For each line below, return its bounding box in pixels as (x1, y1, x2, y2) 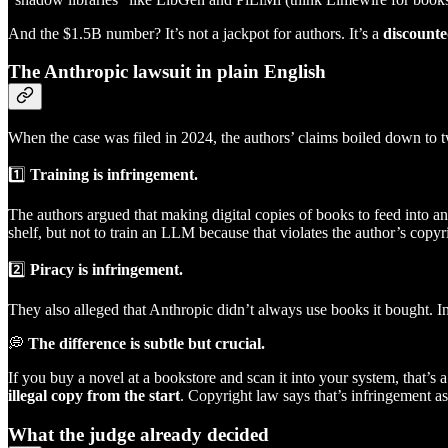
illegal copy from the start (8, 386, 180, 404)
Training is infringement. (26, 165, 198, 183)
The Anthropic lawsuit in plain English (8, 61, 326, 83)
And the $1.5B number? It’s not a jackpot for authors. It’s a (8, 24, 383, 42)
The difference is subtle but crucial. (24, 334, 265, 352)
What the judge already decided (8, 423, 269, 445)
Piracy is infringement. (26, 260, 183, 278)
